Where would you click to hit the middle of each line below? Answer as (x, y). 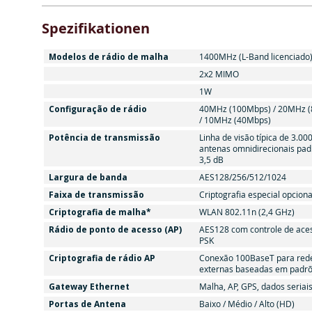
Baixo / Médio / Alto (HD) (247, 304)
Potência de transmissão (104, 138)
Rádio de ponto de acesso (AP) (115, 229)
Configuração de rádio (97, 109)
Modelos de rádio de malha (108, 57)
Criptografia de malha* (100, 212)
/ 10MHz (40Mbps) (235, 120)
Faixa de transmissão (96, 195)
